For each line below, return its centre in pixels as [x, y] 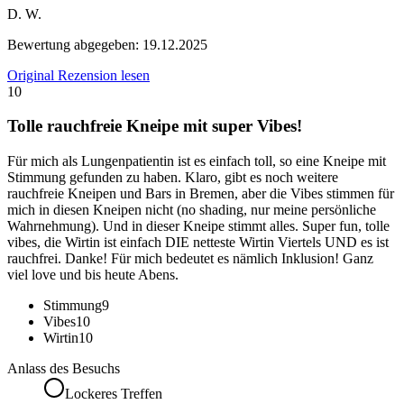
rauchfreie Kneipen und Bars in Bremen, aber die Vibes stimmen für [201, 194]
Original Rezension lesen [78, 75]
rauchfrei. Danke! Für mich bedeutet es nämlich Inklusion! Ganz [190, 259]
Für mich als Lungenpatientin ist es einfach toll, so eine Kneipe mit [197, 161]
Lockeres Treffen [114, 394]
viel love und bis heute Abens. [93, 275]
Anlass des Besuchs [64, 369]
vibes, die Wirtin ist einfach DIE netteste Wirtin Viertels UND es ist [198, 243]
